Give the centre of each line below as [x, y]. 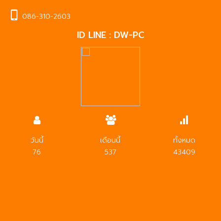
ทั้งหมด [184, 141]
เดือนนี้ [110, 141]
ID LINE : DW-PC [110, 35]
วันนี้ [37, 141]
